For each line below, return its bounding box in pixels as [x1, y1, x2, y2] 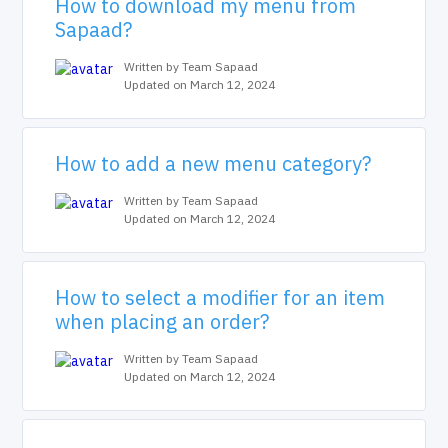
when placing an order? [55, 308, 270, 335]
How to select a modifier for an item [55, 284, 386, 311]
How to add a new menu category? [55, 150, 372, 177]
